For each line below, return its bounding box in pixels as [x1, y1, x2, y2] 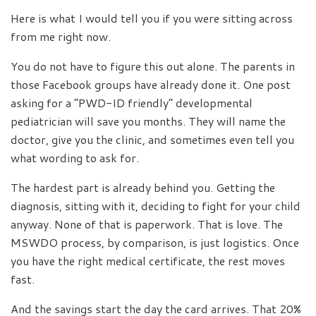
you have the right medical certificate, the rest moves [11, 252, 285, 269]
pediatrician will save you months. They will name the [11, 112, 286, 129]
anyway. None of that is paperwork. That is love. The [11, 215, 283, 232]
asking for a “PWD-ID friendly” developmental [11, 94, 253, 111]
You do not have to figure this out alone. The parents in [11, 57, 295, 74]
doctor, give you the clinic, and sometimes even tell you [11, 130, 294, 147]
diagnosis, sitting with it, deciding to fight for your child [11, 197, 300, 214]
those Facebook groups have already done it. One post [11, 75, 291, 92]
